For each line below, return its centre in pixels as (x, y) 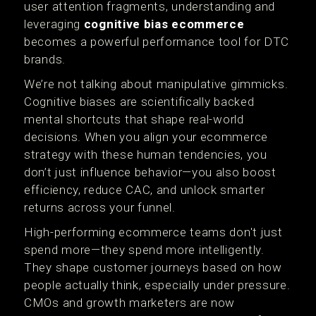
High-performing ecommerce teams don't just (153, 232)
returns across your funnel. (100, 207)
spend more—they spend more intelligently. (144, 250)
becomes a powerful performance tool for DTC (157, 42)
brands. (45, 59)
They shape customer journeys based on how (153, 267)
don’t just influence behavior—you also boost (150, 172)
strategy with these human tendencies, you (146, 154)
